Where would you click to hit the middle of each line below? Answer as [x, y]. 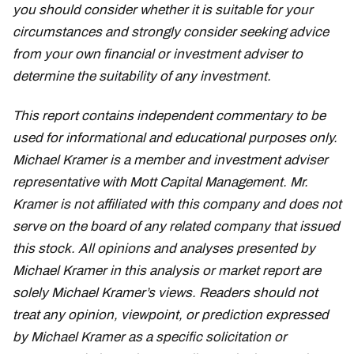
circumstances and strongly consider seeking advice [171, 32]
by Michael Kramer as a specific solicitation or [150, 337]
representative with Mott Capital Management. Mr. [160, 182]
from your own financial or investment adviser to [158, 54]
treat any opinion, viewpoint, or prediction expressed [171, 314]
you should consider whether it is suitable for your [163, 9]
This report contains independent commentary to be [169, 115]
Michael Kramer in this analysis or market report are [167, 270]
